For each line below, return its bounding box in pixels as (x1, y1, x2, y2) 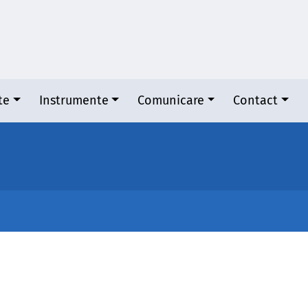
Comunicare (137, 93, 204, 108)
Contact (233, 93, 278, 108)
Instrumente (38, 93, 109, 108)
